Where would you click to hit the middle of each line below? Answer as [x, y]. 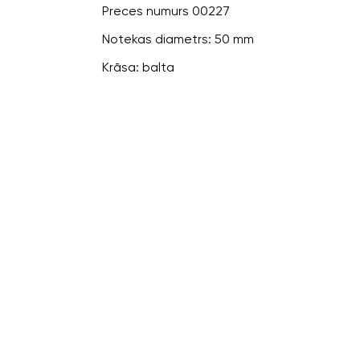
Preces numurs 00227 [166, 11]
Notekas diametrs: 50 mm [178, 39]
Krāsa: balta [138, 67]
